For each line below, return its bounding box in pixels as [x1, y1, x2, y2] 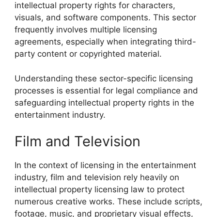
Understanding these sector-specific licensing [15, 73, 193, 83]
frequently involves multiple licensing [15, 25, 157, 34]
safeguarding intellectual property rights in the [15, 97, 194, 108]
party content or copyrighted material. [15, 49, 162, 59]
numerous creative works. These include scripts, [15, 197, 202, 206]
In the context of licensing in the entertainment [15, 160, 196, 170]
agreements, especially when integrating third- [15, 37, 196, 46]
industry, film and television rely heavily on [15, 172, 179, 182]
